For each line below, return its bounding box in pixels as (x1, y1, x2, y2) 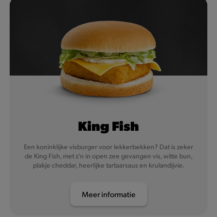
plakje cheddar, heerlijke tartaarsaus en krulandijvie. (32, 160, 185, 169)
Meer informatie (81, 189, 136, 200)
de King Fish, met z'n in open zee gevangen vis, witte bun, (24, 151, 193, 160)
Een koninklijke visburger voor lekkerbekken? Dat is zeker (24, 142, 193, 151)
